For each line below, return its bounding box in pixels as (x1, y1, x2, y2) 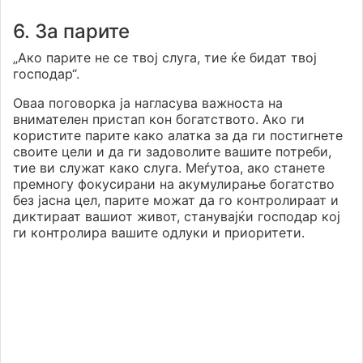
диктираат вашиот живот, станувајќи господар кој (13, 207, 340, 224)
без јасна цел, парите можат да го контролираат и (13, 191, 339, 208)
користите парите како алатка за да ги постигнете (13, 126, 343, 143)
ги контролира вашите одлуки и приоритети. (13, 224, 305, 241)
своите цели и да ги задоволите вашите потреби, (13, 143, 331, 160)
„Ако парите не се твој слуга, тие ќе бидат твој (13, 49, 317, 66)
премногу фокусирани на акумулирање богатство (13, 175, 335, 192)
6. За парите (13, 19, 130, 43)
